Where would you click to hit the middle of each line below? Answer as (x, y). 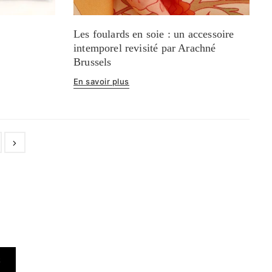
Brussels (92, 62)
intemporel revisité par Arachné (144, 48)
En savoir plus (101, 81)
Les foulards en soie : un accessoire (154, 34)
